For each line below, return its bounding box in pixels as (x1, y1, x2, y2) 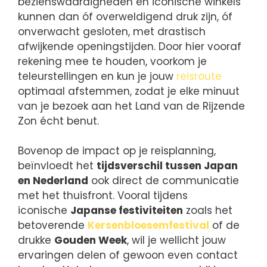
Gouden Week (54, 233, 127, 248)
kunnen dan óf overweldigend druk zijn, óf (18, 9, 232, 24)
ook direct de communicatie (88, 173, 239, 188)
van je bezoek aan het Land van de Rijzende (18, 98, 245, 113)
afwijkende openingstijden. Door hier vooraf (18, 39, 241, 54)
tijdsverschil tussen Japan (97, 159, 238, 173)
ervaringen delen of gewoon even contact (18, 248, 238, 263)
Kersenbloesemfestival (88, 218, 209, 233)
